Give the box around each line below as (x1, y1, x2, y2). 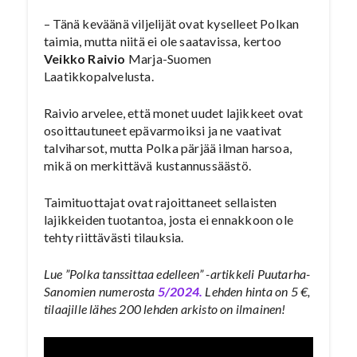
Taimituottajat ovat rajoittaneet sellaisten (44, 194, 277, 210)
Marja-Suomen (125, 51, 212, 66)
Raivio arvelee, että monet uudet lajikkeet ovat (44, 105, 304, 120)
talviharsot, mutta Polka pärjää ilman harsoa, (44, 140, 292, 155)
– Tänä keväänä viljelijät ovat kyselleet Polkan (44, 16, 300, 31)
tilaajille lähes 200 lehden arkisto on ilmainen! (44, 301, 286, 316)
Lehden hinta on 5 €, (205, 284, 311, 299)
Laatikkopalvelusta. (44, 69, 154, 84)
